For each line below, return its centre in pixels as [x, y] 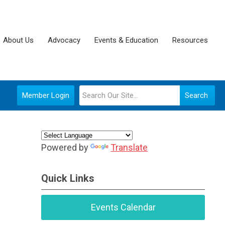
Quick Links [68, 178]
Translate [129, 147]
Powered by [66, 147]
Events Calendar [123, 207]
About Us [18, 40]
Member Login [46, 95]
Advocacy [64, 40]
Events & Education [126, 40]
